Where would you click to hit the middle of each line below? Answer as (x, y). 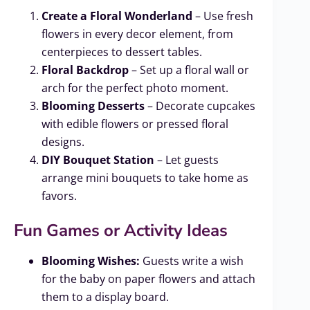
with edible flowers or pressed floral (135, 124)
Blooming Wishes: (91, 261)
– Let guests (186, 160)
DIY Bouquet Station (98, 160)
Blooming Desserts (93, 106)
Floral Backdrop (85, 70)
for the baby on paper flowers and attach (148, 279)
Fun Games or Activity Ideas (121, 231)
